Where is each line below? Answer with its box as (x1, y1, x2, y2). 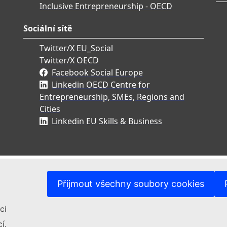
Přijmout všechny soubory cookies (57, 178, 204, 189)
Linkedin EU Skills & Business (52, 116, 162, 127)
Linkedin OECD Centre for (52, 79, 150, 91)
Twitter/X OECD (40, 55, 99, 66)
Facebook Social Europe (52, 67, 143, 79)
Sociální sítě (23, 23, 72, 34)
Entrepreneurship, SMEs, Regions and (40, 91, 184, 103)
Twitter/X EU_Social (40, 43, 113, 54)
